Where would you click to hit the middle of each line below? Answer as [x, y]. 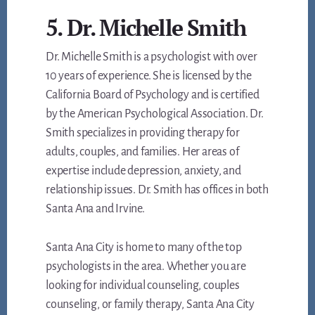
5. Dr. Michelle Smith [146, 28]
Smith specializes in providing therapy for [143, 133]
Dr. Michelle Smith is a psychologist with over [152, 57]
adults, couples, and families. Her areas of [142, 152]
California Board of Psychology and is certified [153, 95]
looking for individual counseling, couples [143, 286]
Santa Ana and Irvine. [95, 209]
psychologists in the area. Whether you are [146, 267]
